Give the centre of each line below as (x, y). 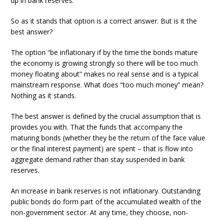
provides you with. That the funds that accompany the (97, 127)
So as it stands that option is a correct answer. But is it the (104, 21)
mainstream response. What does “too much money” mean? (107, 85)
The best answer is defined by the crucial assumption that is (106, 116)
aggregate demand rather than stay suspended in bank (98, 159)
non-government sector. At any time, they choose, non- (100, 212)
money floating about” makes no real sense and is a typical (105, 74)
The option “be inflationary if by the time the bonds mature (105, 52)
